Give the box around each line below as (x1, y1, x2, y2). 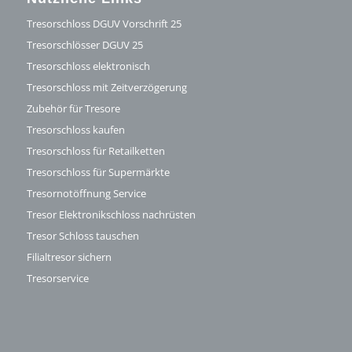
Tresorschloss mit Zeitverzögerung (26, 80, 187, 95)
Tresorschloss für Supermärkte (26, 165, 170, 180)
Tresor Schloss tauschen (26, 229, 139, 244)
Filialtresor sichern (26, 250, 112, 265)
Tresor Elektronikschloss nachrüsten (26, 207, 196, 222)
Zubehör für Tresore (26, 101, 120, 116)
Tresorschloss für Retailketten (26, 144, 165, 159)
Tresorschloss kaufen (26, 123, 125, 137)
